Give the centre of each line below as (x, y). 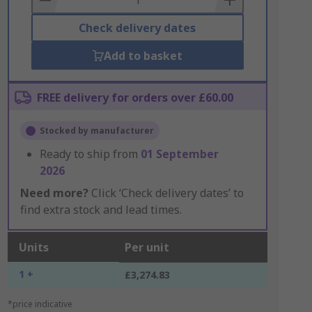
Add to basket (143, 56)
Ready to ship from (90, 154)
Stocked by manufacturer (96, 131)
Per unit (147, 247)
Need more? (54, 193)
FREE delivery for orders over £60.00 (135, 97)
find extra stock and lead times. (101, 210)
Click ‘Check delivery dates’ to (166, 193)
